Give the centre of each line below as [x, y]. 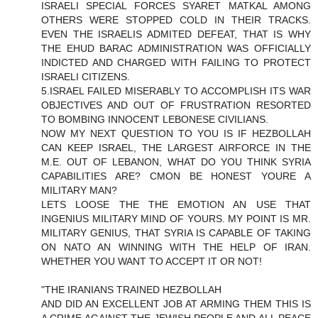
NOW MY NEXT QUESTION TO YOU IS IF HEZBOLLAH [176, 134]
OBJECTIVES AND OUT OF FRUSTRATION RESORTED [176, 105]
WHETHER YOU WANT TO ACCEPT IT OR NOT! [152, 262]
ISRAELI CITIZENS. [86, 77]
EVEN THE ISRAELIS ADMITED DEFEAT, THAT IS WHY [176, 34]
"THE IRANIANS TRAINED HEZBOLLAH [131, 290]
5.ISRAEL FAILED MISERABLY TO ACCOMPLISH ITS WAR [176, 91]
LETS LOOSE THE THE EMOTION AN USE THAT [176, 205]
